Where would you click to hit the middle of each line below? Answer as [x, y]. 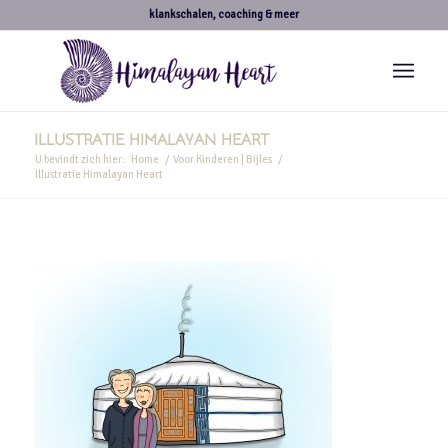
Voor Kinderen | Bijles [222, 159]
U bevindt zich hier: [79, 159]
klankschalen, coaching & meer [223, 14]
